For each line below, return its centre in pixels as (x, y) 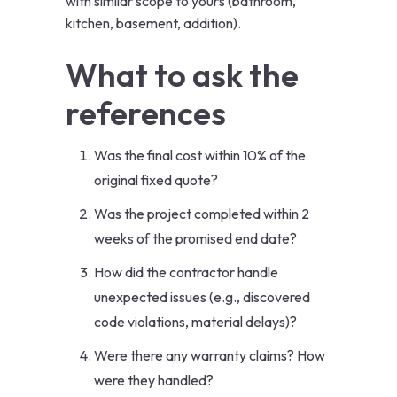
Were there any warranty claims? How (210, 356)
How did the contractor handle (186, 272)
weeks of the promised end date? (195, 239)
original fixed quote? (156, 180)
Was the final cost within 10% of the (200, 156)
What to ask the (182, 75)
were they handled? (154, 381)
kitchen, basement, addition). (153, 23)
